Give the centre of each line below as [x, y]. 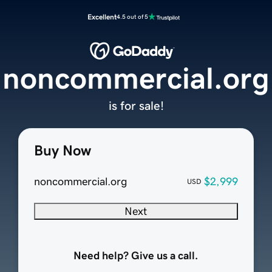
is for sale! [136, 106]
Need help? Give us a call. [136, 256]
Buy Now [62, 151]
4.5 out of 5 [132, 17]
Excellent [102, 17]
